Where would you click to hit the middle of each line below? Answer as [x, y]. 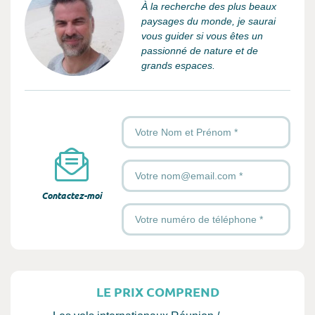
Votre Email [146, 166]
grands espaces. [178, 65]
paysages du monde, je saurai [208, 21]
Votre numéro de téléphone [180, 209]
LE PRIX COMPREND [157, 291]
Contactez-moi [72, 195]
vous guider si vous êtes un [202, 36]
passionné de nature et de [200, 50]
